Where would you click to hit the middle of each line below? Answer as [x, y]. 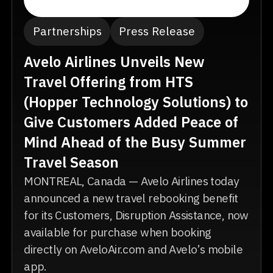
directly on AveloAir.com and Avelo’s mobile [133, 249]
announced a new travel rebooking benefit [131, 197]
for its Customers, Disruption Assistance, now [136, 214]
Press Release [157, 31]
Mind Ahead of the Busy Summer [135, 142]
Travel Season [72, 162]
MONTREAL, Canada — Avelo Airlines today [132, 180]
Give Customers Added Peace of [131, 122]
